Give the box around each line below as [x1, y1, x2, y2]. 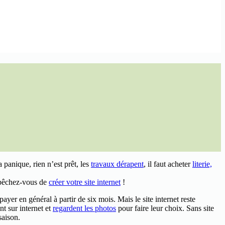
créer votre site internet [49, 177, 121, 186]
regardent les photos [53, 203, 116, 212]
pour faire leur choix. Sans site [116, 203, 214, 212]
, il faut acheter [144, 159, 192, 168]
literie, [192, 159, 212, 168]
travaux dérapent [91, 159, 144, 168]
